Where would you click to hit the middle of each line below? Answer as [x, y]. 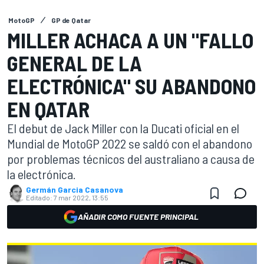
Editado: [39, 197]
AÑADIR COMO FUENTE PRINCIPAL [138, 217]
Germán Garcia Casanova [75, 189]
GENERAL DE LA [75, 63]
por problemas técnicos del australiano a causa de [131, 159]
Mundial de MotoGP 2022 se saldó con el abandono [130, 143]
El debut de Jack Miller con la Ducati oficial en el [123, 128]
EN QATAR [48, 109]
